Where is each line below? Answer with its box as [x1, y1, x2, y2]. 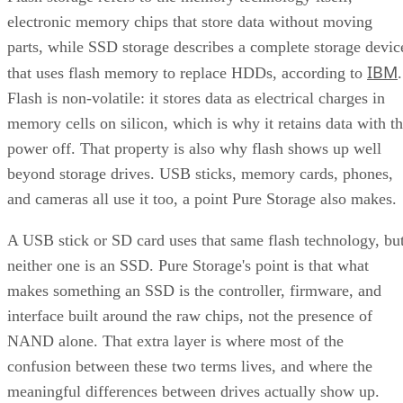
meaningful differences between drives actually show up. [7, 382, 380, 401]
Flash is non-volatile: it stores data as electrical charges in [7, 89, 385, 108]
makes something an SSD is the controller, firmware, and [7, 282, 381, 300]
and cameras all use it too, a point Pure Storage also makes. [7, 190, 397, 209]
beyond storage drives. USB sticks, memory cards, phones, [7, 165, 393, 184]
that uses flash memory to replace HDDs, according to [7, 64, 367, 83]
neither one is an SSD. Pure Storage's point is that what [7, 256, 369, 275]
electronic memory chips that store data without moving [7, 13, 372, 31]
